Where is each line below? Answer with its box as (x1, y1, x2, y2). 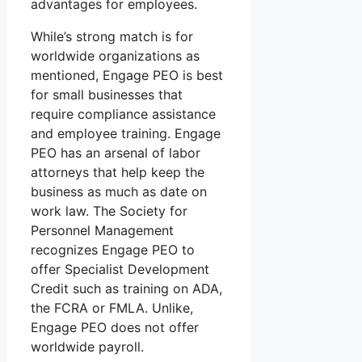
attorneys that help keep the (31, 164, 204, 181)
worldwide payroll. (31, 339, 144, 356)
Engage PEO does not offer (31, 319, 199, 336)
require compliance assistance (31, 106, 216, 123)
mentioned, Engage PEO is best (31, 67, 223, 84)
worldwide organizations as (31, 48, 200, 65)
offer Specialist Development (31, 261, 209, 278)
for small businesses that (31, 86, 183, 103)
